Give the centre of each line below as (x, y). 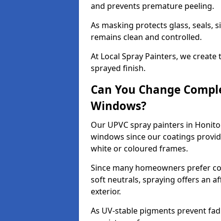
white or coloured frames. (139, 148)
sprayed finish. (118, 68)
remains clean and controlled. (146, 37)
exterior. (106, 191)
